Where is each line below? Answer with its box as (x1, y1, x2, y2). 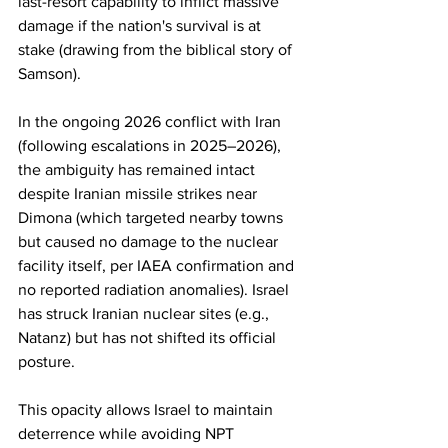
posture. (18, 353, 75, 370)
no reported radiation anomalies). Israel (18, 281, 293, 298)
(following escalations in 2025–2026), (18, 137, 285, 154)
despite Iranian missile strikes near (18, 185, 261, 202)
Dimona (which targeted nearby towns (18, 209, 287, 226)
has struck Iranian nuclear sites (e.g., (18, 305, 273, 322)
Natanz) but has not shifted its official (18, 329, 280, 346)
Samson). (18, 65, 81, 82)
